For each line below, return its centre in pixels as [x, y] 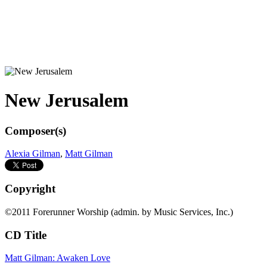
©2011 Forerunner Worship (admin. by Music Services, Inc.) [119, 212]
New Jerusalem [67, 100]
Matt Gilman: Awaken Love [58, 258]
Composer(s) [35, 131]
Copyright [30, 189]
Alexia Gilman [32, 154]
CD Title [26, 235]
